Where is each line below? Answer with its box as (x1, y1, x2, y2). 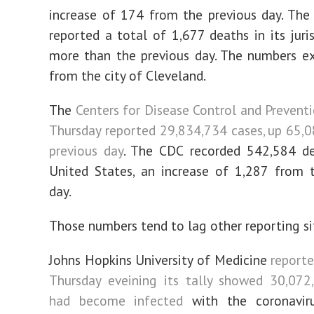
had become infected (49, 292, 184, 309)
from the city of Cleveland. (49, 67, 206, 84)
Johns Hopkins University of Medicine (49, 251, 271, 268)
